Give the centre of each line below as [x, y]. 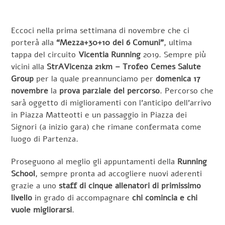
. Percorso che [187, 91]
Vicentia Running [110, 55]
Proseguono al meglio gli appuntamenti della [94, 162]
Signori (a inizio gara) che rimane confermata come [106, 127]
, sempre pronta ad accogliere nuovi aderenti [119, 174]
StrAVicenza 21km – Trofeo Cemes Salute [124, 67]
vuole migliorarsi [42, 210]
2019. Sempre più [174, 55]
